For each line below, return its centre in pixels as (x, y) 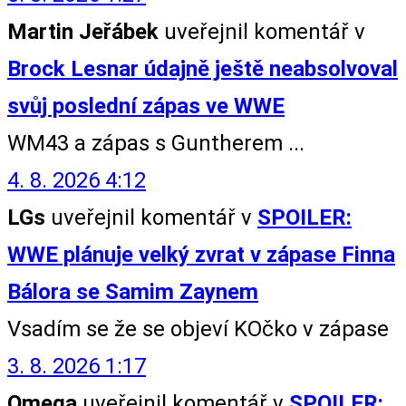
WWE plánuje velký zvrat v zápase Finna (201, 254)
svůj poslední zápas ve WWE (146, 106)
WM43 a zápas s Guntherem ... (156, 143)
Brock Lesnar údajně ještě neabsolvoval (203, 68)
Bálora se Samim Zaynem (133, 291)
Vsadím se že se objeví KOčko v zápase (198, 329)
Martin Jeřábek (83, 31)
